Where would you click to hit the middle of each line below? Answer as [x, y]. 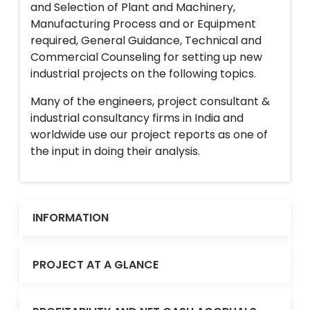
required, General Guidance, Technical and [146, 40]
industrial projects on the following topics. [143, 74]
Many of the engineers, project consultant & [150, 101]
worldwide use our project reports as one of [149, 135]
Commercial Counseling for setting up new [146, 57]
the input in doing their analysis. [115, 151]
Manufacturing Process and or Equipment [143, 24]
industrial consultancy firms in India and [137, 118]
